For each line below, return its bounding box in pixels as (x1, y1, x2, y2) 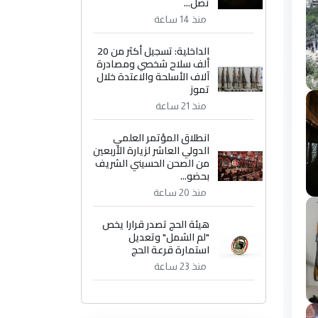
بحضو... (180, 167, 210, 186)
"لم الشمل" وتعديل (128, 228, 210, 247)
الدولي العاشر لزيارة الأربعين (93, 141, 210, 160)
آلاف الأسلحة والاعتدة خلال (97, 67, 210, 87)
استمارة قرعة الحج (131, 241, 210, 260)
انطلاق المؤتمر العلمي (113, 128, 210, 148)
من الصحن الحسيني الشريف (95, 154, 210, 173)
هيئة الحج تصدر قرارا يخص (102, 215, 210, 234)
